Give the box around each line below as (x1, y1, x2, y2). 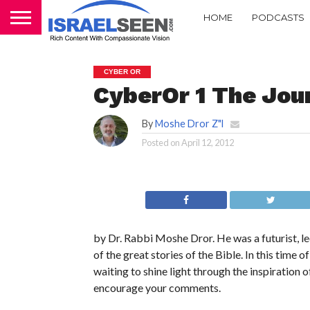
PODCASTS (252, 11, 304, 23)
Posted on (141, 137, 180, 148)
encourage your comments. (93, 281, 221, 294)
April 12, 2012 (181, 137, 234, 148)
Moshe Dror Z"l (154, 118, 224, 129)
